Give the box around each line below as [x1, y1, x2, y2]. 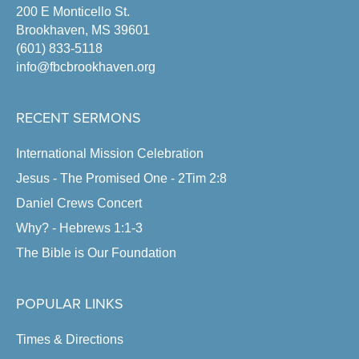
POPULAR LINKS [16, 295, 123, 313]
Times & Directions [16, 333, 123, 347]
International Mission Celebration [16, 147, 204, 161]
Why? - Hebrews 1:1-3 [16, 221, 143, 236]
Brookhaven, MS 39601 [16, 23, 150, 38]
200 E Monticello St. [16, 5, 130, 19]
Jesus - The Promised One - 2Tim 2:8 [16, 171, 227, 186]
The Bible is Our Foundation [16, 246, 176, 260]
